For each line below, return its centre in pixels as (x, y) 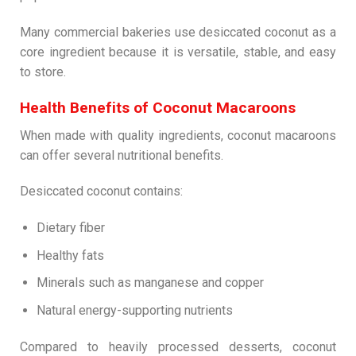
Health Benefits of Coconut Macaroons (158, 108)
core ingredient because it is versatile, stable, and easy (178, 52)
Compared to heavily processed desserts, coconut (178, 346)
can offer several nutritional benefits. (122, 155)
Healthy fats (70, 255)
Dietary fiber (70, 228)
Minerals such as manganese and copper (150, 283)
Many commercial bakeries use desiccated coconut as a (178, 33)
